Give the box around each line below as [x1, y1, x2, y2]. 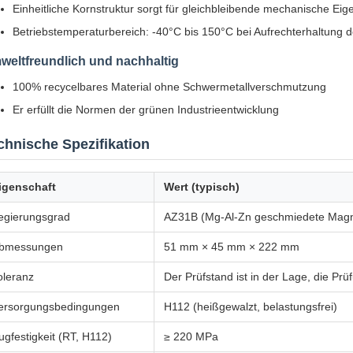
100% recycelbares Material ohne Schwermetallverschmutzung [13, 80, 326, 93]
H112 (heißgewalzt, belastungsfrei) [164, 300, 337, 313]
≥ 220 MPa [164, 330, 218, 343]
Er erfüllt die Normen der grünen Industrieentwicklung [13, 103, 279, 116]
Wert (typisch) [164, 180, 240, 193]
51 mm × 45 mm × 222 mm [164, 240, 299, 253]
